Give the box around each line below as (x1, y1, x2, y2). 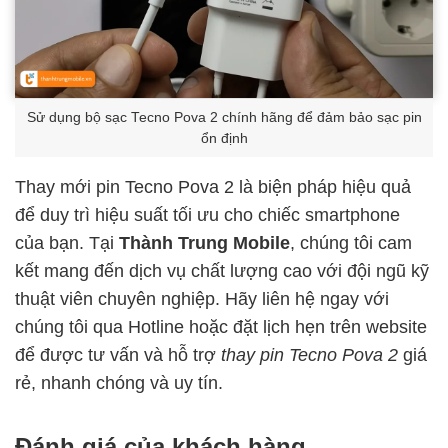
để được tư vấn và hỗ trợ (15, 344, 221, 365)
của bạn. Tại (15, 232, 119, 253)
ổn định (200, 130, 248, 146)
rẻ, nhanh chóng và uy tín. (15, 372, 223, 393)
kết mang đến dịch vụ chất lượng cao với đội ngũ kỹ (15, 260, 429, 281)
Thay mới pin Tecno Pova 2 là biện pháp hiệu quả (15, 176, 411, 197)
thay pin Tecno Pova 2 (221, 344, 398, 365)
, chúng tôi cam (290, 232, 412, 253)
